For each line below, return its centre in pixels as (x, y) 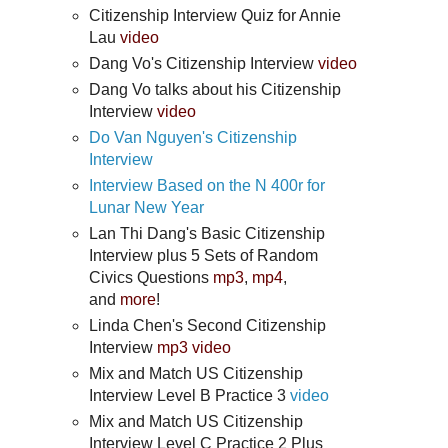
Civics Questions (151, 277)
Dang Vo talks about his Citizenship (215, 89)
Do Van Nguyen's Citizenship (193, 137)
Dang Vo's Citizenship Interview (204, 63)
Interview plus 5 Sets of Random (204, 255)
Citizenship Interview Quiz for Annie (215, 15)
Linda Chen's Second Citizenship (208, 325)
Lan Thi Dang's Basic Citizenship (207, 233)
